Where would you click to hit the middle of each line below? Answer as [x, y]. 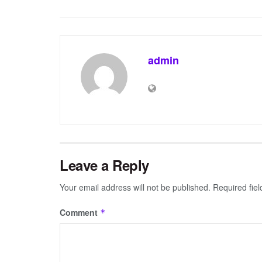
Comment [80, 213]
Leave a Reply [104, 165]
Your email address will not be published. [135, 187]
